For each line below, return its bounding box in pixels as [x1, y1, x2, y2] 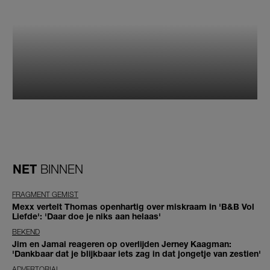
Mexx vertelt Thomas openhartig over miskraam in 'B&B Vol [12, 201, 254, 212]
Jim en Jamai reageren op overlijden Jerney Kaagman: [12, 239, 231, 250]
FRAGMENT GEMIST [12, 190, 78, 199]
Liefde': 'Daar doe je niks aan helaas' [12, 211, 161, 222]
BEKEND [12, 227, 40, 237]
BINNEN [40, 162, 83, 176]
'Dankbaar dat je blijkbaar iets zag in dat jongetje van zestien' [12, 248, 261, 259]
